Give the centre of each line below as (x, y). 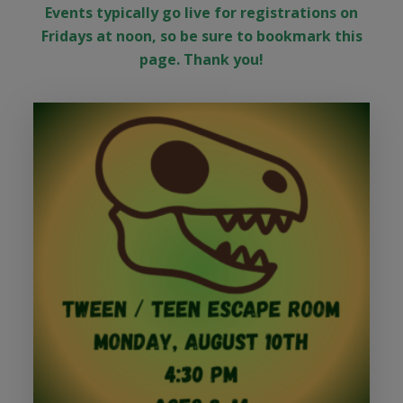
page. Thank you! (201, 59)
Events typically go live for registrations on (201, 12)
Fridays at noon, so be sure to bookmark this (201, 36)
